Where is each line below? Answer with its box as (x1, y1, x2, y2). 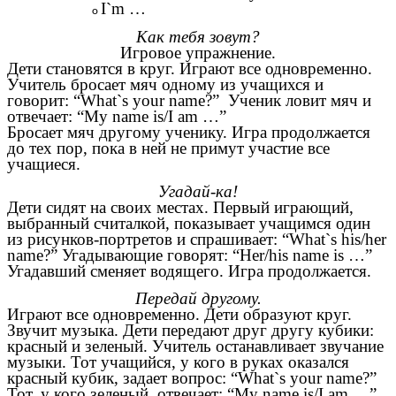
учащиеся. (7, 154, 80, 173)
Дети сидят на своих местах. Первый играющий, (7, 198, 354, 217)
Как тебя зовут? (136, 27, 260, 46)
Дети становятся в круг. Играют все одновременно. (7, 58, 372, 78)
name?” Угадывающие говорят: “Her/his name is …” (7, 246, 372, 265)
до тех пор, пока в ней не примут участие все (7, 138, 330, 157)
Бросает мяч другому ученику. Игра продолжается (7, 122, 370, 141)
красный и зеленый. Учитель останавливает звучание (7, 337, 384, 356)
